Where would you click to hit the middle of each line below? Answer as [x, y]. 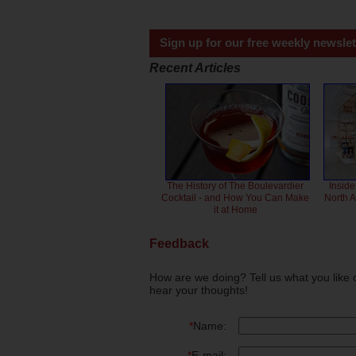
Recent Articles [195, 68]
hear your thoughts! [199, 290]
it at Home [235, 209]
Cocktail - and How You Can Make [236, 197]
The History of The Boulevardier [236, 186]
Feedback [179, 244]
